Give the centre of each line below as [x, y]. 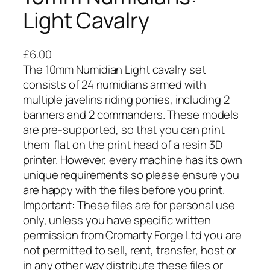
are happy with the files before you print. [124, 190]
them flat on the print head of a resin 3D [123, 145]
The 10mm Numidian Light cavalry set [115, 70]
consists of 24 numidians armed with [115, 85]
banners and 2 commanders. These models [131, 115]
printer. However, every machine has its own [133, 160]
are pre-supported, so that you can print [124, 130]
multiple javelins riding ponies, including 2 [126, 100]
